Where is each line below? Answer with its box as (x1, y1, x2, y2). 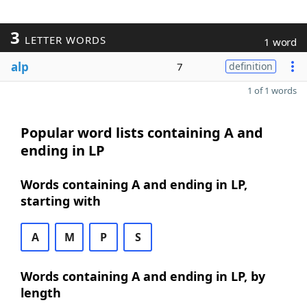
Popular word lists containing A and (21, 123, 263, 142)
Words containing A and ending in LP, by (21, 268, 265, 284)
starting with (21, 193, 101, 209)
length (21, 284, 61, 301)
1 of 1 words (247, 84, 297, 97)
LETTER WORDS (21, 33, 106, 47)
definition (229, 60, 273, 73)
